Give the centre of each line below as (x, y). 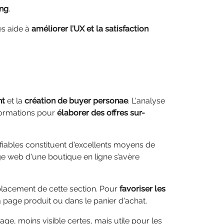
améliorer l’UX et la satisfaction (90, 29)
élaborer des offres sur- (101, 113)
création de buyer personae (76, 101)
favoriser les (142, 189)
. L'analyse (146, 101)
